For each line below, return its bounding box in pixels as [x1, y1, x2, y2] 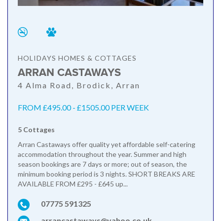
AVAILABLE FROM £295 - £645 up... [18, 180, 128, 188]
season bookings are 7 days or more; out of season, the [18, 160, 187, 169]
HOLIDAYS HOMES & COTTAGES [18, 54, 137, 63]
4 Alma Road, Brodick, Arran [18, 80, 140, 90]
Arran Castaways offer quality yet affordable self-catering [18, 140, 195, 149]
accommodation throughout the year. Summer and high [18, 150, 186, 159]
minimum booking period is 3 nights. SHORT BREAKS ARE [18, 170, 195, 179]
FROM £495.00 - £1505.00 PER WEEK [18, 103, 149, 112]
